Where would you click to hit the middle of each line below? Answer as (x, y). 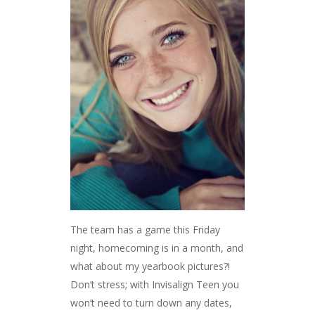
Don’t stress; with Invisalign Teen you (154, 285)
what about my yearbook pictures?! (150, 266)
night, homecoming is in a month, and (156, 248)
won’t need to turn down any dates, (151, 303)
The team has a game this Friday (145, 230)
